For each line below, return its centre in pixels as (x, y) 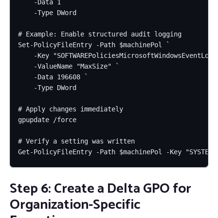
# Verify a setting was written (76, 141)
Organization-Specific (75, 205)
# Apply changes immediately (71, 109)
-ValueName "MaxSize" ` (69, 66)
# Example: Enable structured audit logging (100, 34)
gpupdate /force (47, 119)
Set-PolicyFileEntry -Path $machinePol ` (94, 45)
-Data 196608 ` (53, 77)
